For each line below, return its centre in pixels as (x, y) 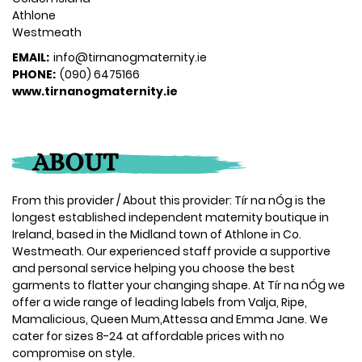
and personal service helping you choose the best (154, 268)
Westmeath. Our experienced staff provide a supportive (171, 251)
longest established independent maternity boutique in (170, 217)
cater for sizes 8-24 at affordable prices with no (148, 336)
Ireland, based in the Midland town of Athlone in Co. (157, 234)
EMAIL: (31, 57)
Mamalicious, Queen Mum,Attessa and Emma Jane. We (170, 319)
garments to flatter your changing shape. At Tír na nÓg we (179, 285)
